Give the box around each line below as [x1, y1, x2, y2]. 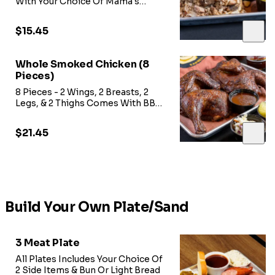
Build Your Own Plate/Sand [5, 199, 189, 216]
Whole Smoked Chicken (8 [15, 58, 150, 71]
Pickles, [15, 18, 49, 29]
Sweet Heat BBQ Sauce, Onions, [15, 7, 155, 18]
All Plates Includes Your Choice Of [15, 254, 163, 265]
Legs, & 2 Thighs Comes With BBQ [15, 98, 163, 109]
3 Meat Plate [15, 236, 80, 250]
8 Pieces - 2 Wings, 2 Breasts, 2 [15, 87, 149, 98]
